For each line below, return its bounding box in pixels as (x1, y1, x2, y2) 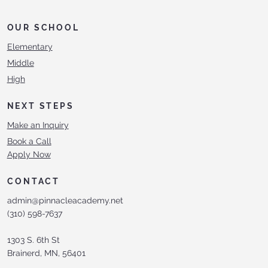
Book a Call (7, 136, 51, 147)
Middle (7, 58, 34, 68)
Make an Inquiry (7, 120, 69, 130)
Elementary (7, 42, 53, 52)
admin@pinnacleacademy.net (7, 196, 124, 206)
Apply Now (7, 150, 51, 160)
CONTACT (7, 176, 60, 187)
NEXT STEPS (7, 101, 74, 111)
